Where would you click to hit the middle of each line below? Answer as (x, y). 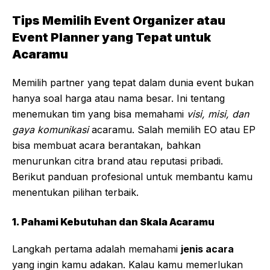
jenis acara (207, 249)
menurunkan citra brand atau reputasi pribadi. (118, 161)
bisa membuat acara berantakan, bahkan (106, 146)
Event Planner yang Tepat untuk (111, 38)
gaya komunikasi (50, 130)
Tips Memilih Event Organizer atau (119, 21)
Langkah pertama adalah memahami (96, 249)
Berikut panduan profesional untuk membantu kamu (132, 177)
